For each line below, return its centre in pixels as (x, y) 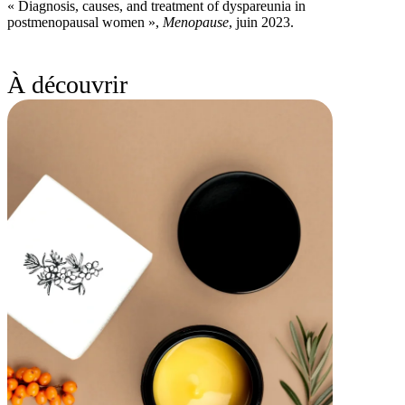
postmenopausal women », (85, 22)
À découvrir (67, 84)
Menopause (196, 22)
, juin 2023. (261, 22)
